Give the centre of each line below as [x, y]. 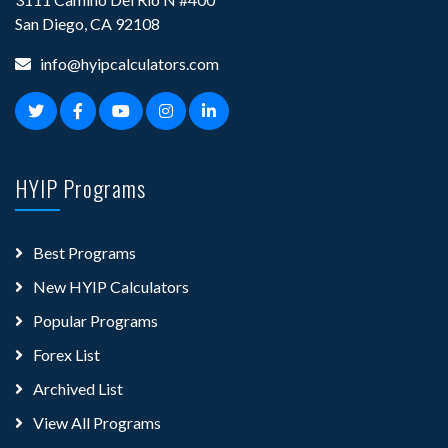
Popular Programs [95, 320]
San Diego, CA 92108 [87, 23]
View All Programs [97, 422]
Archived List [78, 388]
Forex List [66, 354]
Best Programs [84, 252]
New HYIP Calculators [111, 286]
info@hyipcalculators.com [129, 63]
